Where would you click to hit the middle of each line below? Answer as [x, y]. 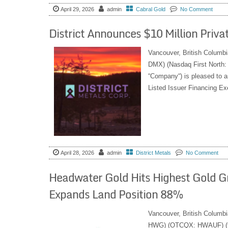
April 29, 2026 [77, 9]
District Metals [153, 153]
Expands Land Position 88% [116, 194]
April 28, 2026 [77, 153]
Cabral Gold [150, 9]
